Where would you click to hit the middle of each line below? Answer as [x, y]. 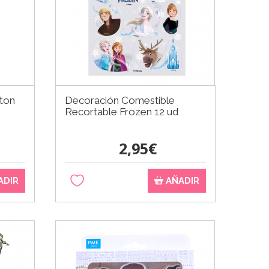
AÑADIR [181, 180]
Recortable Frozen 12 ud [122, 111]
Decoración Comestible [120, 100]
